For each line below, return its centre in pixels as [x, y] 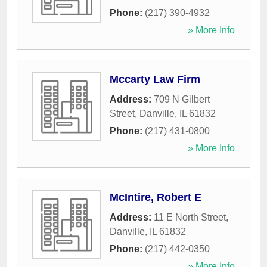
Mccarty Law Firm [155, 80]
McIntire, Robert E [156, 198]
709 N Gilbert [182, 100]
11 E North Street [190, 218]
